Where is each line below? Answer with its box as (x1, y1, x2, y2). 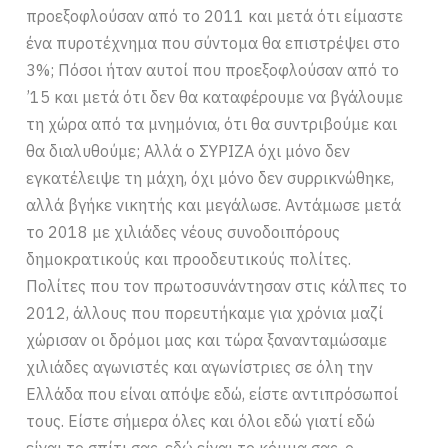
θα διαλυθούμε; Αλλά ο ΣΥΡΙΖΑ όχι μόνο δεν (26, 141, 351, 162)
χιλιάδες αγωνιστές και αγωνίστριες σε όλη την (26, 357, 374, 378)
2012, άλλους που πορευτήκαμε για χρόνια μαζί (26, 303, 384, 324)
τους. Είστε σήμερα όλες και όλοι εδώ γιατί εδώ (26, 411, 376, 432)
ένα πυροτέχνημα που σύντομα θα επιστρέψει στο (26, 33, 401, 54)
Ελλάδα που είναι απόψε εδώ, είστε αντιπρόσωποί (26, 384, 399, 405)
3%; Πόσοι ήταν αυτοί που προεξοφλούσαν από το (26, 60, 400, 81)
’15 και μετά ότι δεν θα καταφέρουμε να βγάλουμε (26, 87, 404, 108)
